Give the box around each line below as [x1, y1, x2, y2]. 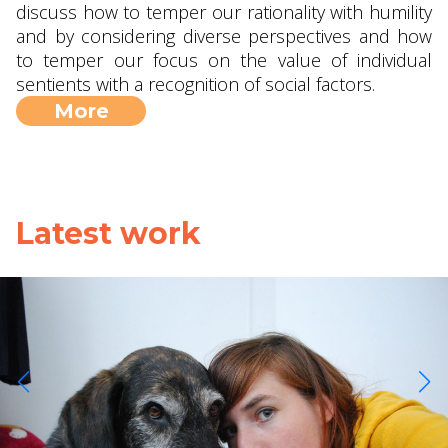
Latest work [16, 215, 201, 252]
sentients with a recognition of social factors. [16, 72, 375, 96]
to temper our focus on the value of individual [16, 48, 432, 72]
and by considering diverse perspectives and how [16, 24, 432, 48]
